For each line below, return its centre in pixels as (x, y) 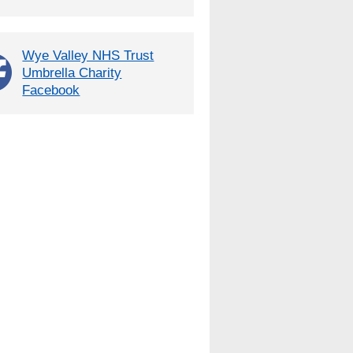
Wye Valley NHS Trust (88, 56)
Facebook (51, 90)
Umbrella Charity (72, 73)
